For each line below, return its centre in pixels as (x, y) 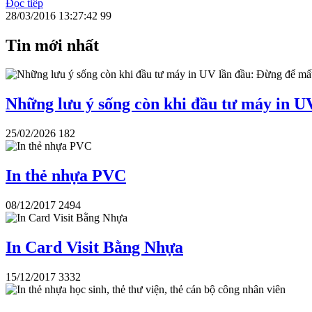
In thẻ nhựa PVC (66, 176)
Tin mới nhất (52, 45)
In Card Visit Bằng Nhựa (94, 247)
